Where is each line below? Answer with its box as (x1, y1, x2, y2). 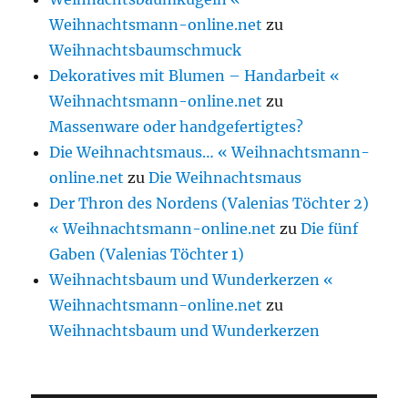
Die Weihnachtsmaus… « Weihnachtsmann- (49, 143, 371, 162)
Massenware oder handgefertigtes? (49, 117, 304, 137)
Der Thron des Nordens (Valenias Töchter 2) (49, 194, 370, 213)
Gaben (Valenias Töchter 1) (49, 245, 245, 264)
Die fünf (301, 219, 359, 239)
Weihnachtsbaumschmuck (49, 41, 242, 60)
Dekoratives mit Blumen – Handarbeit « (49, 66, 341, 86)
